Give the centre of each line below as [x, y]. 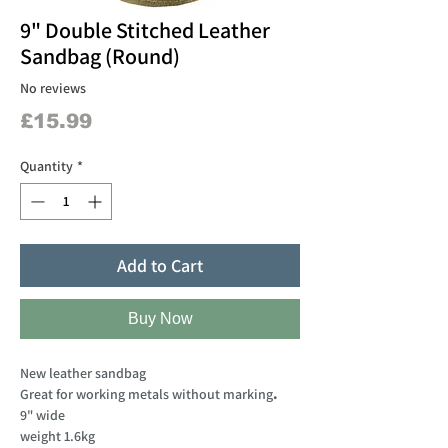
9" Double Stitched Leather [145, 29]
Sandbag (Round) [100, 55]
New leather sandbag [83, 372]
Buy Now [160, 318]
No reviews [53, 88]
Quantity [46, 165]
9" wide [42, 414]
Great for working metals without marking [146, 393]
